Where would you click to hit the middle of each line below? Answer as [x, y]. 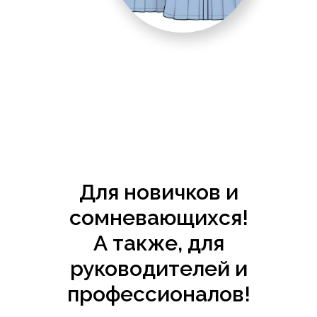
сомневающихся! [158, 218]
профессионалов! [158, 294]
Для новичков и [158, 192]
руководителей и [158, 269]
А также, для [158, 243]
